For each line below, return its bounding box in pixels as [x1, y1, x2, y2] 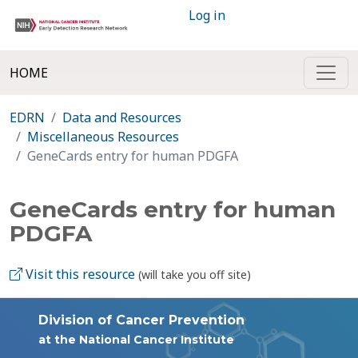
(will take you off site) [138, 267, 251, 282]
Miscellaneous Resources [27, 128, 179, 145]
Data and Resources [62, 109, 181, 126]
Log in [189, 6, 225, 24]
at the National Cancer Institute [38, 332, 234, 347]
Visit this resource [22, 265, 135, 283]
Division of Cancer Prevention [38, 312, 245, 328]
